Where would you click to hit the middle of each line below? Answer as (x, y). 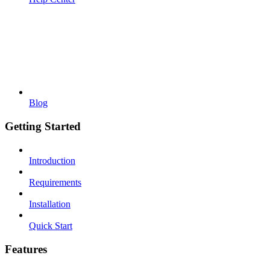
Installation (50, 204)
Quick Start (51, 225)
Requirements (55, 182)
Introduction (52, 160)
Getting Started (43, 127)
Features (26, 249)
